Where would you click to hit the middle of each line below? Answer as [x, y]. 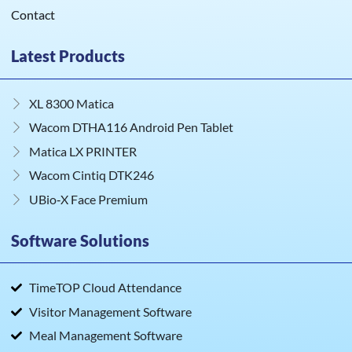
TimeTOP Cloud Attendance [105, 288]
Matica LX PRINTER [82, 151]
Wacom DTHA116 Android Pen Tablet [131, 127]
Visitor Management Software [110, 311]
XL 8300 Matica [71, 103]
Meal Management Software [105, 335]
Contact [33, 15]
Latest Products [68, 56]
